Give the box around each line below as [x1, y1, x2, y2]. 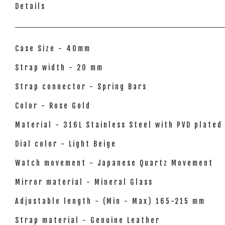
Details [15, 2, 46, 11]
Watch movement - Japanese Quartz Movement [15, 159, 213, 167]
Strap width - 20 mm [15, 63, 103, 72]
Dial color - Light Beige [15, 140, 117, 148]
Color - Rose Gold [15, 101, 91, 110]
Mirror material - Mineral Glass [15, 178, 153, 186]
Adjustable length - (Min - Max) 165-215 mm [15, 197, 205, 205]
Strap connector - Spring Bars [15, 82, 147, 91]
